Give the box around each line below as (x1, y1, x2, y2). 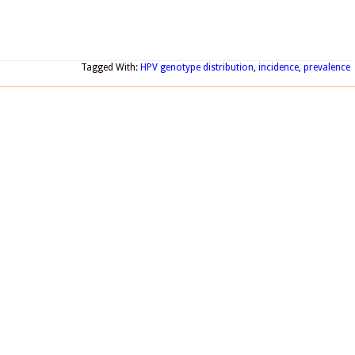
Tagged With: (81, 62, 140, 73)
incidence (258, 62, 299, 73)
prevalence (303, 62, 350, 73)
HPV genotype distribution (140, 62, 254, 73)
